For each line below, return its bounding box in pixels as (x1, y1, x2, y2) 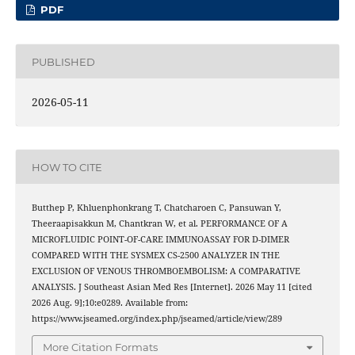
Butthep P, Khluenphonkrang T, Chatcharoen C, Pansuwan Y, (31, 202, 281, 214)
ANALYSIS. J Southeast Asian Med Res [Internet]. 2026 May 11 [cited (31, 281, 312, 293)
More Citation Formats (43, 340, 158, 353)
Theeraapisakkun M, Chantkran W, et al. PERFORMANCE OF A (31, 218, 288, 230)
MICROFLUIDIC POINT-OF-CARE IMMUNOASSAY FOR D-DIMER (31, 234, 289, 246)
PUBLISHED (31, 55, 95, 68)
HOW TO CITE (31, 160, 102, 174)
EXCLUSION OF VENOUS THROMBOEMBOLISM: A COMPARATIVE (31, 265, 300, 277)
